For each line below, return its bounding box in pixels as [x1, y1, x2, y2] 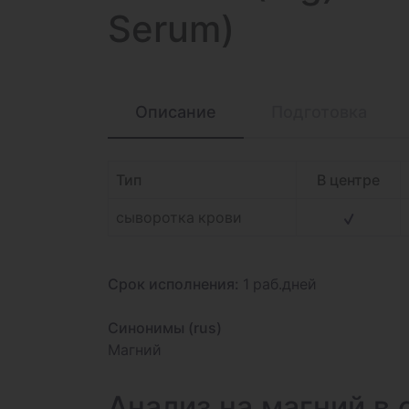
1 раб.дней [239, 275, 317, 293]
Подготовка [271, 102, 367, 121]
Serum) [108, 6, 235, 51]
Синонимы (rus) [108, 319, 222, 337]
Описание [135, 102, 216, 121]
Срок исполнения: [108, 275, 239, 293]
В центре [317, 171, 380, 189]
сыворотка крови [116, 208, 242, 226]
